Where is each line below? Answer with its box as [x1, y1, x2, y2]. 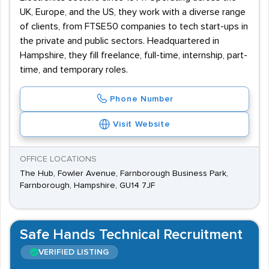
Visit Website [113, 120, 171, 128]
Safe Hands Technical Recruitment [20, 228, 243, 242]
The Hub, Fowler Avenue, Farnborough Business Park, [20, 169, 228, 178]
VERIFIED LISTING [38, 248, 109, 256]
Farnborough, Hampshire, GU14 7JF [20, 181, 155, 190]
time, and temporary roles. [20, 65, 128, 74]
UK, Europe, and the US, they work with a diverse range [20, 7, 246, 17]
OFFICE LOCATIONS [20, 155, 97, 163]
